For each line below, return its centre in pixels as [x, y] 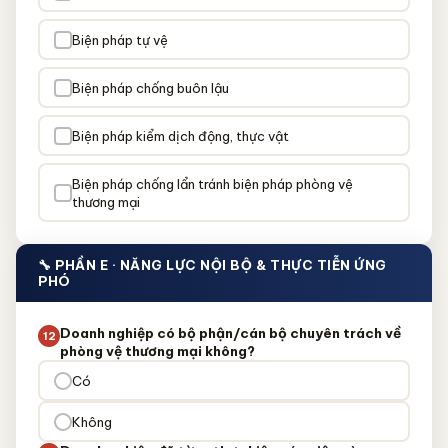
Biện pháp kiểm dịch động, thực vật [180, 135]
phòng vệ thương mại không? [157, 351]
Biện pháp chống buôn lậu [150, 87]
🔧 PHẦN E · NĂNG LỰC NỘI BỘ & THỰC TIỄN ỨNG [212, 265]
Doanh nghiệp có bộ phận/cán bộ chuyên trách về [230, 333]
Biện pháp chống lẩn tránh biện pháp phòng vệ [212, 183]
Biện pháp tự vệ [119, 39]
